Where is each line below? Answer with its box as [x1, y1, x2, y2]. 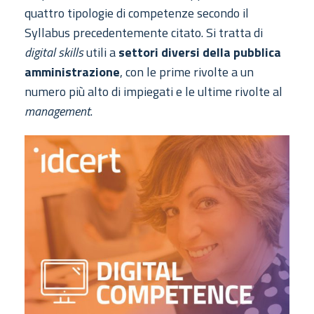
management [25, 101, 90, 121]
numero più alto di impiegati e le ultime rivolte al [25, 81, 282, 101]
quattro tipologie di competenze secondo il [25, 3, 249, 22]
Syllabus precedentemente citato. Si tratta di [25, 22, 263, 42]
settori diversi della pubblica [118, 42, 281, 62]
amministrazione [25, 62, 120, 81]
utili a [83, 42, 118, 62]
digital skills [25, 42, 83, 62]
